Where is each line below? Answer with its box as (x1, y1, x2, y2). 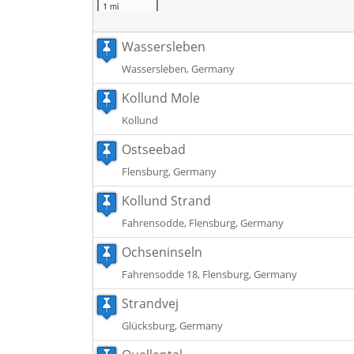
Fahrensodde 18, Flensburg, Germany (122, 267, 297, 281)
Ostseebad (122, 141, 186, 158)
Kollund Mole (122, 89, 200, 107)
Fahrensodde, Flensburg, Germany (122, 216, 284, 230)
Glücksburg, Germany (122, 318, 223, 333)
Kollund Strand (122, 192, 211, 209)
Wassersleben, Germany (122, 62, 235, 76)
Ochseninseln (122, 243, 202, 261)
